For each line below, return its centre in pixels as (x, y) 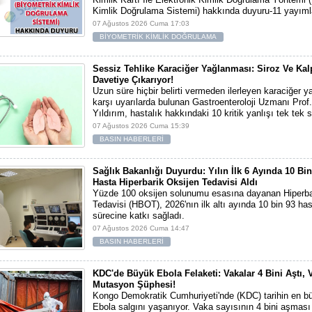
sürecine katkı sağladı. (139, 216)
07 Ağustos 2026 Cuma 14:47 (141, 228)
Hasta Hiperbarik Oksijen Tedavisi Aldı (175, 182)
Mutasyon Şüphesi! (134, 284)
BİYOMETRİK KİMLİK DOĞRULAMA (158, 37)
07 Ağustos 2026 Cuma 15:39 (141, 126)
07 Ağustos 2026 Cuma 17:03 (141, 23)
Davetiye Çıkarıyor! (133, 80)
